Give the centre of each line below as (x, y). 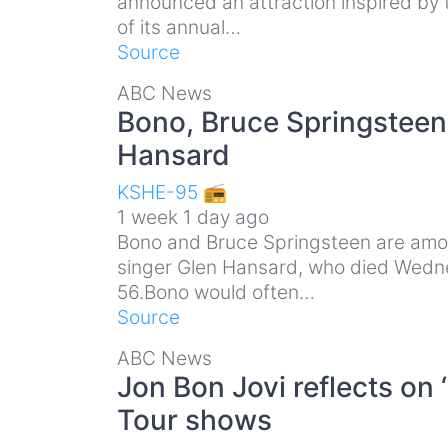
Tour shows (194, 419)
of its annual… (179, 26)
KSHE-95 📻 (172, 191)
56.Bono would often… (216, 291)
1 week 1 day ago (193, 216)
